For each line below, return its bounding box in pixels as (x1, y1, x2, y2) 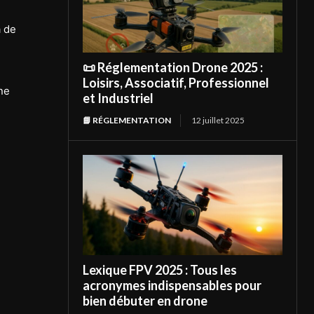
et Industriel (83, 90, 154, 107)
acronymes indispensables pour (83, 277, 262, 293)
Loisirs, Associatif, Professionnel (83, 75, 270, 91)
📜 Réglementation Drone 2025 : (83, 60, 264, 76)
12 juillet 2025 (191, 115, 245, 126)
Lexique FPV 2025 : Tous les (83, 261, 238, 278)
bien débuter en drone (83, 292, 208, 308)
